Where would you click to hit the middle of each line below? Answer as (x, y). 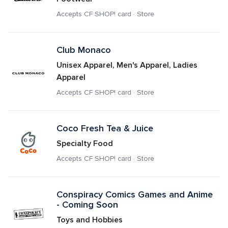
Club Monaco (83, 50)
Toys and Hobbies (89, 220)
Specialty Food (84, 144)
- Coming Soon (87, 205)
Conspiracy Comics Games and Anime (134, 194)
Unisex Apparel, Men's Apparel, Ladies (127, 65)
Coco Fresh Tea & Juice (105, 128)
